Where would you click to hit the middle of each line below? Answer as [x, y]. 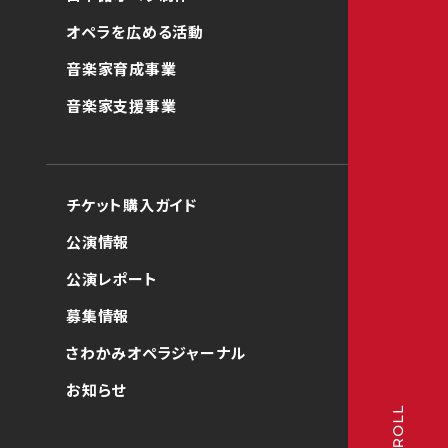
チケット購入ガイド [131, 204]
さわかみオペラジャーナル [156, 352]
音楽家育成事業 [121, 68]
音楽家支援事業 [121, 105]
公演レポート [112, 278]
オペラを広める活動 [135, 31]
